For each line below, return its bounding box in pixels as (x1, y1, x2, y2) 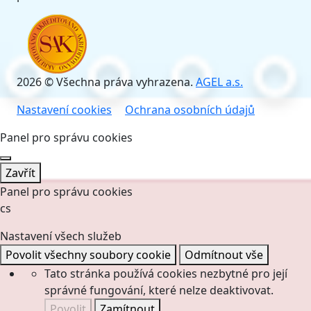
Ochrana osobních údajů (125, 102, 255, 117)
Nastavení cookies (17, 102, 112, 117)
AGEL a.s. (196, 74, 243, 90)
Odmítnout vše (185, 247, 263, 262)
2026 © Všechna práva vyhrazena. (17, 74, 196, 90)
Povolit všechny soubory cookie (6, 247, 171, 262)
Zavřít (6, 165, 35, 180)
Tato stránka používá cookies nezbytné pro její (44, 266, 287, 281)
